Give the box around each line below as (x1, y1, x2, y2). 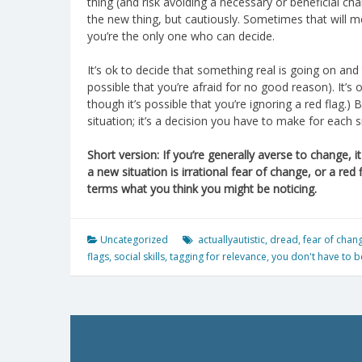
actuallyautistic (198, 232, 265, 246)
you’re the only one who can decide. (87, 27, 275, 44)
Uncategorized (100, 232, 168, 246)
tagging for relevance (170, 249, 267, 263)
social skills (114, 249, 165, 263)
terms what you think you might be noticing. (87, 180, 320, 196)
